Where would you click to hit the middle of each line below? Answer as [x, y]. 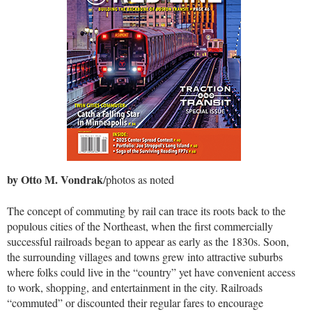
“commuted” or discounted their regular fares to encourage [135, 302]
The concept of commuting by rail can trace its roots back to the [146, 210]
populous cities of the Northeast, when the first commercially [140, 226]
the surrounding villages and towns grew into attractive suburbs [145, 256]
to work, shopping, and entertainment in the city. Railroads [135, 287]
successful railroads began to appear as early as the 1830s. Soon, [148, 241]
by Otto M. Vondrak [55, 180]
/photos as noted [139, 180]
